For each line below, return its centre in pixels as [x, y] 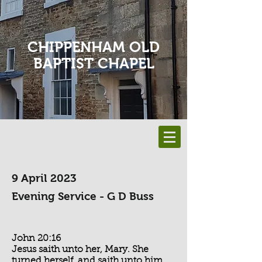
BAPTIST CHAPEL [94, 63]
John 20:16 [36, 239]
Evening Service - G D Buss [83, 196]
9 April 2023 [44, 178]
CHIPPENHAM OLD [94, 47]
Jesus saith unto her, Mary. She [80, 250]
